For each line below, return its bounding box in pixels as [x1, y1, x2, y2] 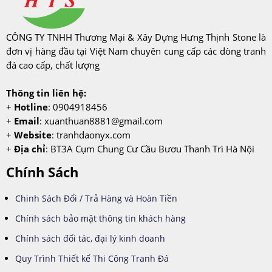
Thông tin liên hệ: [6, 86, 86, 99]
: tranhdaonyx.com [52, 128, 131, 141]
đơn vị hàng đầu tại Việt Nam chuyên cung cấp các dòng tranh [6, 44, 266, 57]
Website [14, 128, 52, 141]
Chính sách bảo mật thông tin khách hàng [15, 212, 186, 224]
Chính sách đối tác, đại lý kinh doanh [15, 232, 165, 244]
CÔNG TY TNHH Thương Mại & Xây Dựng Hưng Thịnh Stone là [6, 30, 266, 43]
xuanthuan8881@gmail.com [44, 114, 163, 127]
